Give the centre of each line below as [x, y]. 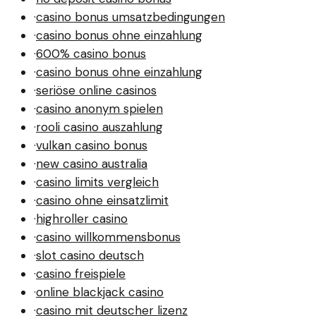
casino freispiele [81, 274]
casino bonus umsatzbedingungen [130, 17]
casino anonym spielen [99, 109]
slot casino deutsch [90, 255]
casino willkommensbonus [108, 237]
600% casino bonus [91, 54]
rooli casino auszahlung [99, 127]
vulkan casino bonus [92, 145]
